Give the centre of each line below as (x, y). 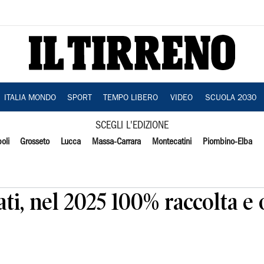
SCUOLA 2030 (230, 98)
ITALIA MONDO (30, 98)
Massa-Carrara (117, 142)
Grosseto (35, 142)
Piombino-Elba (227, 142)
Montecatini (171, 142)
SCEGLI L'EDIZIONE (132, 126)
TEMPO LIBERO (130, 98)
